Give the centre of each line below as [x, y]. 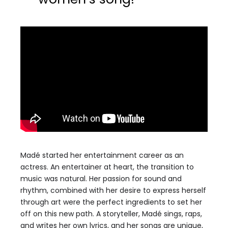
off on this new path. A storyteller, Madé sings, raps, [111, 214]
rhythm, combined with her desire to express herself [113, 190]
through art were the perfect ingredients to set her [111, 202]
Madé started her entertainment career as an [102, 155]
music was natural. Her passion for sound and [101, 179]
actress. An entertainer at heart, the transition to [107, 167]
